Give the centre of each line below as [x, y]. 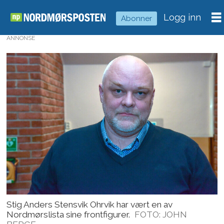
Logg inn [182, 17]
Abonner [137, 18]
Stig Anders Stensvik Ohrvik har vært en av [90, 204]
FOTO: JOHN [161, 214]
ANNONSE [21, 38]
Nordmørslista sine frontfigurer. [68, 214]
